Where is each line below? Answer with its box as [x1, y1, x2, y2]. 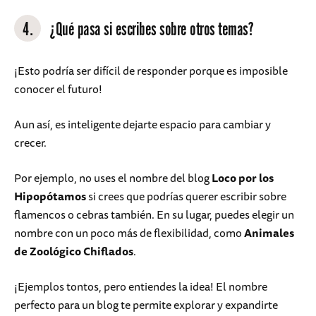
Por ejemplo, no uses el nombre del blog [14, 169, 212, 188]
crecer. [14, 133, 47, 152]
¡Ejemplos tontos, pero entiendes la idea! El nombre [14, 277, 267, 296]
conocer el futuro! [14, 80, 102, 99]
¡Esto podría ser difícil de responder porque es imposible [14, 61, 288, 80]
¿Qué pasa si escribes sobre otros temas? [49, 18, 253, 42]
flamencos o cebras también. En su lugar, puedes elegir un [14, 205, 294, 224]
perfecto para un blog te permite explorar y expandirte [14, 296, 278, 315]
